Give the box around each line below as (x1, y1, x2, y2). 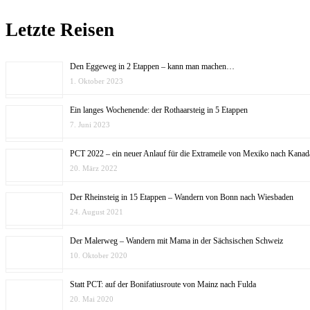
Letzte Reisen (6, 19, 114, 41)
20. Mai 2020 (70, 294, 113, 303)
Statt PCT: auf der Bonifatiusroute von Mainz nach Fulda (70, 279, 256, 289)
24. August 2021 (70, 207, 123, 216)
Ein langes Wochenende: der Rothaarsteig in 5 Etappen (70, 104, 248, 115)
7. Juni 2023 (70, 120, 110, 129)
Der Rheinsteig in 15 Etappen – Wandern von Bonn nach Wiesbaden (70, 192, 293, 202)
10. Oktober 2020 (70, 250, 127, 259)
